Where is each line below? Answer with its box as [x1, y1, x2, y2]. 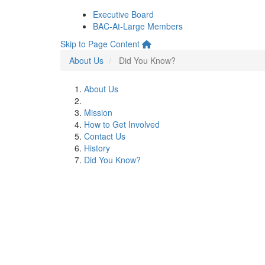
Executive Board [93, 8, 154, 20]
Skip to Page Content [60, 38, 140, 50]
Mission [84, 106, 112, 118]
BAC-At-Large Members [93, 20, 183, 32]
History [84, 142, 110, 154]
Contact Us [84, 130, 125, 142]
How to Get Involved [84, 118, 160, 130]
